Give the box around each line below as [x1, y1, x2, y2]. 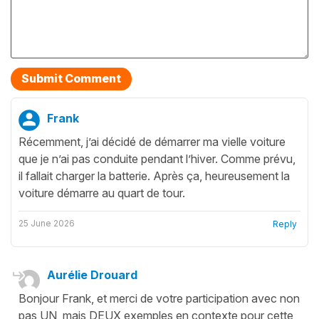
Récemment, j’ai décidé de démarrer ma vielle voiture [19, 134, 286, 149]
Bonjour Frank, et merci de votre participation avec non [19, 291, 300, 305]
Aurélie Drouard [47, 267, 137, 282]
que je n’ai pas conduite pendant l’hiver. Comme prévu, [19, 151, 296, 166]
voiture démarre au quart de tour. [19, 185, 185, 200]
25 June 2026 [19, 217, 75, 229]
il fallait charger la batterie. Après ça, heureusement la [19, 168, 290, 183]
